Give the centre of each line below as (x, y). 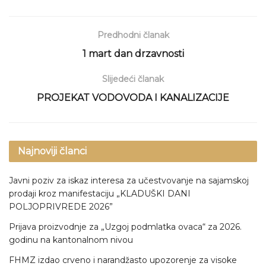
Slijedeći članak (133, 79)
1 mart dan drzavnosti (133, 54)
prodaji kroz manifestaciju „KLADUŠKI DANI (100, 194)
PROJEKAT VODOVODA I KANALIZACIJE (133, 98)
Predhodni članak (133, 35)
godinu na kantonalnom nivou (71, 240)
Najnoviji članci (52, 151)
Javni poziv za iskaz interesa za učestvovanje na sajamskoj (129, 181)
